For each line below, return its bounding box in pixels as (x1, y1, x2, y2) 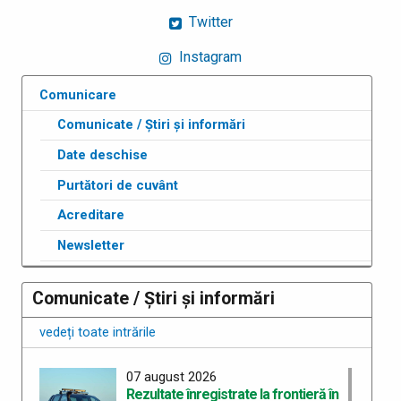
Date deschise (57, 146, 149, 163)
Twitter (184, 13, 233, 31)
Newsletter (57, 236, 125, 253)
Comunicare (39, 86, 117, 103)
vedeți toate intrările (39, 323, 157, 340)
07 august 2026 (125, 369, 217, 386)
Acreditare (57, 207, 125, 224)
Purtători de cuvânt (57, 176, 179, 193)
